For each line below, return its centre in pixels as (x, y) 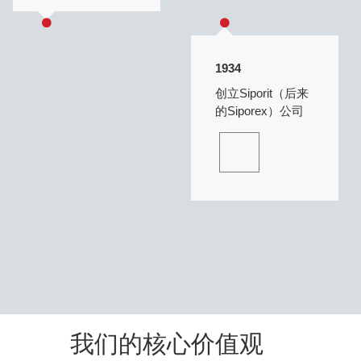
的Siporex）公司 (259, 111)
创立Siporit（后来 (261, 93)
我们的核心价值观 (166, 344)
